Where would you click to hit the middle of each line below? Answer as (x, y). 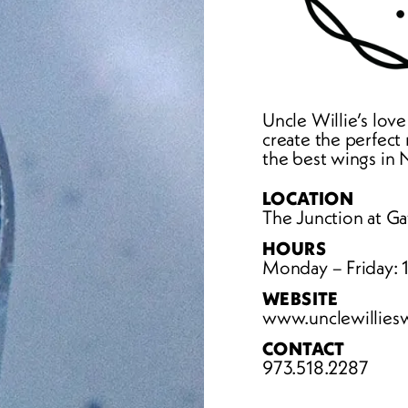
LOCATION (308, 198)
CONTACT (304, 348)
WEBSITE (301, 298)
